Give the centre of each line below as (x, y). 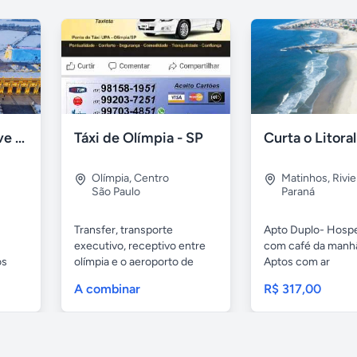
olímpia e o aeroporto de (134, 262)
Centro (151, 178)
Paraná (298, 192)
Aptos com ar (297, 262)
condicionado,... (302, 278)
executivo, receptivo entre (140, 246)
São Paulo (116, 192)
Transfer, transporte (124, 230)
